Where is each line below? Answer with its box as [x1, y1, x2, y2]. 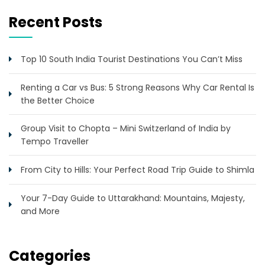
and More [21, 205, 60, 218]
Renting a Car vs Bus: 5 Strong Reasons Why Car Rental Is [21, 82, 254, 94]
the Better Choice [21, 95, 95, 107]
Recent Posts [9, 12, 102, 33]
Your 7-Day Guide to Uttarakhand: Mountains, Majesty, [21, 192, 245, 205]
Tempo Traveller [21, 135, 89, 148]
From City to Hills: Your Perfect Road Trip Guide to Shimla [21, 164, 254, 176]
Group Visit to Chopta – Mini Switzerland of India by [21, 122, 231, 135]
